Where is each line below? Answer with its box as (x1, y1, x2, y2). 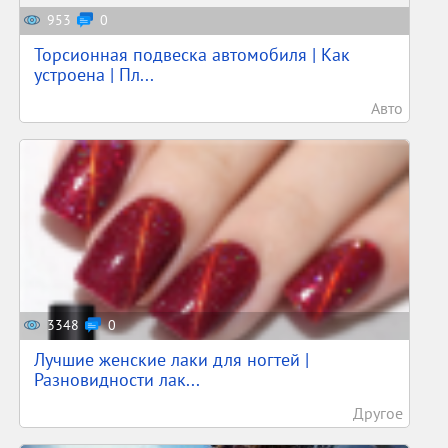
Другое (352, 403, 403, 423)
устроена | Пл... (34, 63, 155, 86)
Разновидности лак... (34, 368, 201, 391)
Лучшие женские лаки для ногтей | (34, 348, 310, 371)
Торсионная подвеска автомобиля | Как (34, 43, 351, 66)
